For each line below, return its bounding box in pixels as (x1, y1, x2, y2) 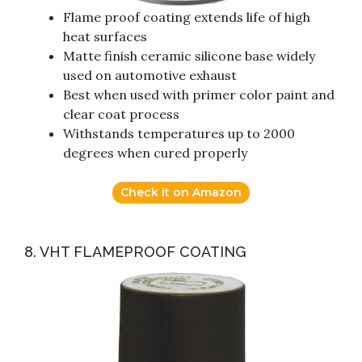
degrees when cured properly (63, 145, 247, 162)
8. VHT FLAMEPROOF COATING (24, 243, 246, 261)
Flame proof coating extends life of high (63, 9, 310, 26)
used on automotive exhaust (63, 67, 237, 84)
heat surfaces (63, 28, 147, 45)
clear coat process (63, 106, 179, 123)
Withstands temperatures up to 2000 (63, 125, 295, 142)
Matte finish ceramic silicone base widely (63, 48, 315, 65)
